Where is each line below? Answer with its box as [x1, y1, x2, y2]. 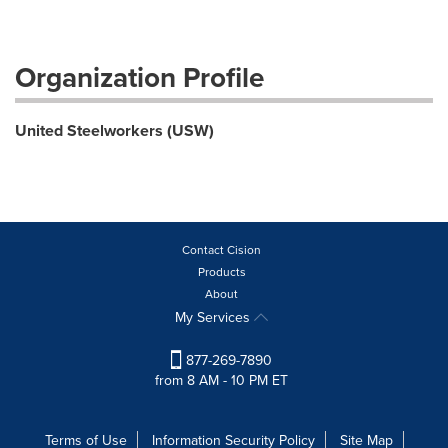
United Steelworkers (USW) [15, 119, 214, 142]
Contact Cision [182, 241, 261, 259]
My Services [175, 307, 254, 328]
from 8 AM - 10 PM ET [155, 370, 288, 392]
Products [197, 263, 246, 281]
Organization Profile [15, 57, 264, 98]
